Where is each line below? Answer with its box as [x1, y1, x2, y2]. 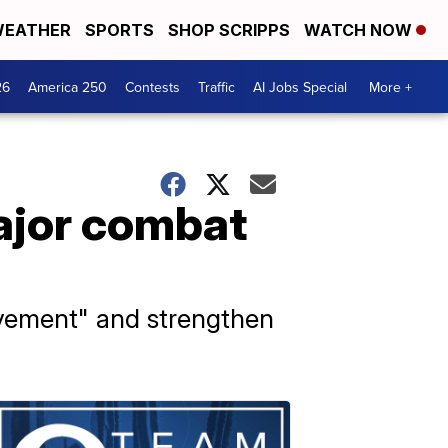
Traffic [198, 76, 235, 97]
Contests [125, 76, 180, 97]
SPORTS [85, 20, 154, 40]
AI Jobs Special [253, 76, 347, 97]
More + [369, 76, 412, 97]
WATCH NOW [304, 20, 416, 40]
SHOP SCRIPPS [168, 20, 290, 40]
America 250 [28, 76, 107, 97]
